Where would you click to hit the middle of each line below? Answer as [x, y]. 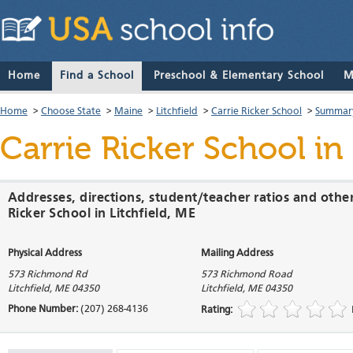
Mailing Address [237, 254]
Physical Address [45, 254]
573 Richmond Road [247, 275]
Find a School [97, 76]
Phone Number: [44, 310]
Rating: [218, 310]
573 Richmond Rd [48, 275]
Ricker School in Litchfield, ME [102, 214]
